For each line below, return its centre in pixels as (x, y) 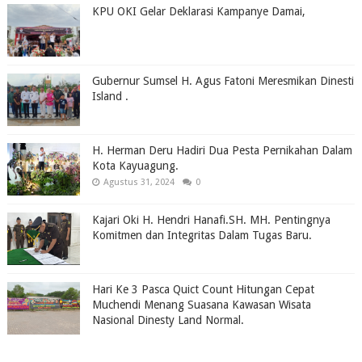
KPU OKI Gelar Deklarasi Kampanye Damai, (198, 11)
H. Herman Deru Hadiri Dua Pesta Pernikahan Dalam (222, 150)
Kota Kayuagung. (135, 165)
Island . (110, 96)
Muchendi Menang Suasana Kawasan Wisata (201, 304)
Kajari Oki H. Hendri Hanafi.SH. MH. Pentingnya (211, 219)
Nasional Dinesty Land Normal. (168, 320)
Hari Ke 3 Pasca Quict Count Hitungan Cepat (203, 289)
